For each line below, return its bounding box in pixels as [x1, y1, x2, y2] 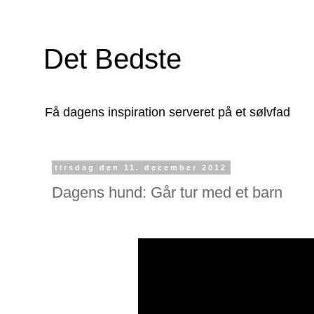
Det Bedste [43, 43, 182, 74]
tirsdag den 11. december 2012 [55, 163, 228, 172]
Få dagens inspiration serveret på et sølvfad [45, 105, 290, 119]
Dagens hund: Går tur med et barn [52, 183, 282, 201]
